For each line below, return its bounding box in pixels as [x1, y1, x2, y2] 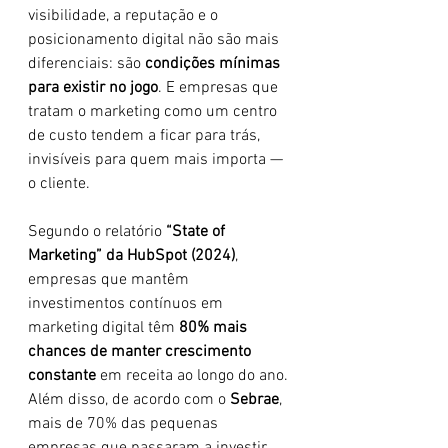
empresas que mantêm [28, 270, 193, 290]
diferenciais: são [28, 54, 145, 74]
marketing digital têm [28, 318, 179, 338]
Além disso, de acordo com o [28, 390, 230, 410]
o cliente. [28, 174, 90, 194]
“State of [166, 222, 229, 242]
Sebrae [230, 390, 279, 410]
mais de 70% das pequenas [28, 414, 222, 434]
